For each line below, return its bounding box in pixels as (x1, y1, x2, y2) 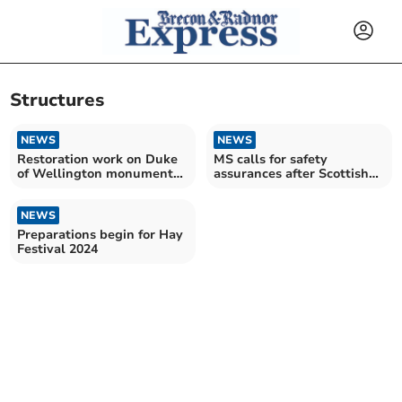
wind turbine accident (214, 179, 349, 197)
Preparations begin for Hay (17, 225, 184, 243)
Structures (10, 88, 105, 113)
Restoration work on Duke (17, 150, 179, 168)
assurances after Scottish (214, 164, 369, 182)
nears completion (17, 179, 125, 197)
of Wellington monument (17, 164, 174, 182)
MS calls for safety (214, 150, 328, 168)
